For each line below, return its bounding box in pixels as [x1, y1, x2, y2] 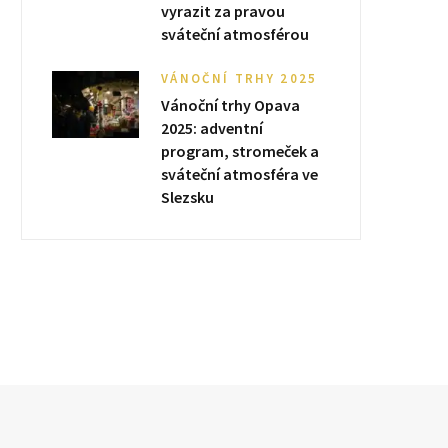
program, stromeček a [161, 141, 319, 161]
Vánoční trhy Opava [161, 95, 300, 115]
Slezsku [161, 187, 214, 207]
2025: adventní [161, 118, 263, 138]
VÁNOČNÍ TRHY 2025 [161, 70, 318, 87]
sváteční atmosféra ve [161, 164, 318, 184]
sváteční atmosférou [161, 24, 309, 44]
